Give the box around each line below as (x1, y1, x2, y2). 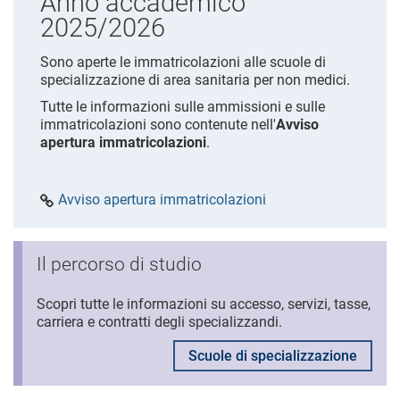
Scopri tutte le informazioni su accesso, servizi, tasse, (37, 296, 371, 312)
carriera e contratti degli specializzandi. (37, 313, 282, 330)
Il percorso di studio (37, 254, 202, 275)
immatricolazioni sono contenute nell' (40, 116, 276, 133)
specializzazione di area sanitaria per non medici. (40, 71, 350, 88)
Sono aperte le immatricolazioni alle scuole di (40, 54, 326, 71)
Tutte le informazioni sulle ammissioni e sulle (40, 98, 325, 115)
